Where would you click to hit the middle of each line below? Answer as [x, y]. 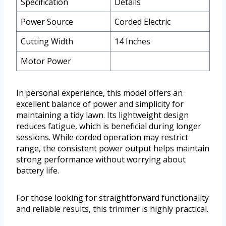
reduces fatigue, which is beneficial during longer [109, 126]
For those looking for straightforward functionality [112, 197]
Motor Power [46, 61]
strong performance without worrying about [101, 159]
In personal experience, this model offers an [99, 93]
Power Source [47, 21]
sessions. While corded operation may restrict [102, 137]
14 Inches [132, 41]
